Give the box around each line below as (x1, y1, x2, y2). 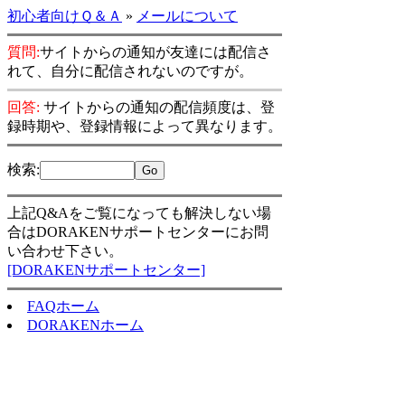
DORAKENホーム (27, 317, 144, 333)
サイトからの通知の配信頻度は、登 (40, 99, 275, 115)
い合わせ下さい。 (7, 243, 123, 259)
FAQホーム (27, 298, 99, 314)
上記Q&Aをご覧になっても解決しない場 (7, 205, 271, 221)
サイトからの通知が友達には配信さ (40, 44, 271, 60)
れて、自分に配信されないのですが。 (7, 63, 253, 79)
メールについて (137, 8, 238, 24)
